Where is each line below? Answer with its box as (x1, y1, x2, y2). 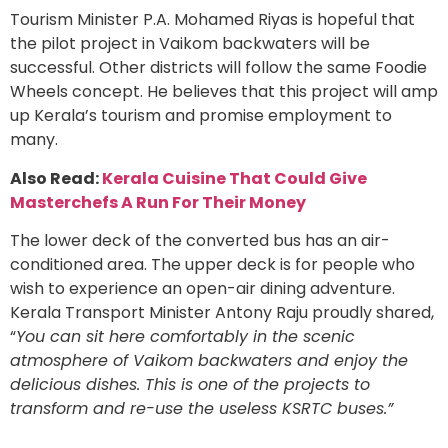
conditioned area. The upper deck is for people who (10, 253, 415, 277)
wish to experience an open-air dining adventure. (10, 277, 395, 301)
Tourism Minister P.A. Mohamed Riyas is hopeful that (10, 8, 415, 32)
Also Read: (10, 166, 102, 190)
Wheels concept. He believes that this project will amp (10, 80, 438, 104)
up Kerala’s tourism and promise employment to (10, 104, 392, 128)
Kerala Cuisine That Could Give (102, 166, 367, 190)
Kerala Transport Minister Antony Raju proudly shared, (10, 301, 434, 325)
